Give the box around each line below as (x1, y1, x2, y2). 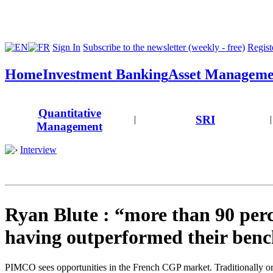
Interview (20, 144, 57, 155)
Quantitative (38, 106, 101, 119)
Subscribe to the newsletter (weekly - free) (83, 42, 245, 52)
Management (37, 119, 102, 133)
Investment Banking (43, 66, 168, 82)
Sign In (52, 42, 80, 52)
